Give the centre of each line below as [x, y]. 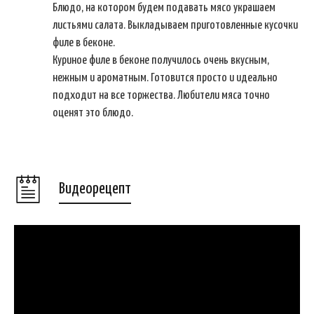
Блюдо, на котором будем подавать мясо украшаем [164, 8]
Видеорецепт [95, 189]
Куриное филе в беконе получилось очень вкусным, [161, 61]
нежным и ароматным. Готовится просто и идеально [165, 78]
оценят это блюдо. [93, 114]
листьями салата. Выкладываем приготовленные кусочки [175, 26]
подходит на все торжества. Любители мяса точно [161, 96]
